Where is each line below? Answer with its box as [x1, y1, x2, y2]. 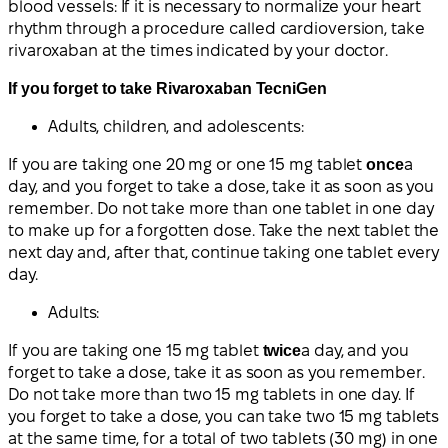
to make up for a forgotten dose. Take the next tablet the [8, 221, 440, 239]
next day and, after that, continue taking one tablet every [8, 243, 440, 261]
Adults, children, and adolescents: [48, 117, 304, 135]
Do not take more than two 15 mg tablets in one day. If [8, 385, 415, 403]
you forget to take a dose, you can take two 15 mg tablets [8, 407, 440, 425]
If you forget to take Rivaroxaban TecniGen [8, 79, 327, 97]
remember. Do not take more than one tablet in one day [8, 199, 434, 217]
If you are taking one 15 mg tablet [8, 341, 263, 359]
